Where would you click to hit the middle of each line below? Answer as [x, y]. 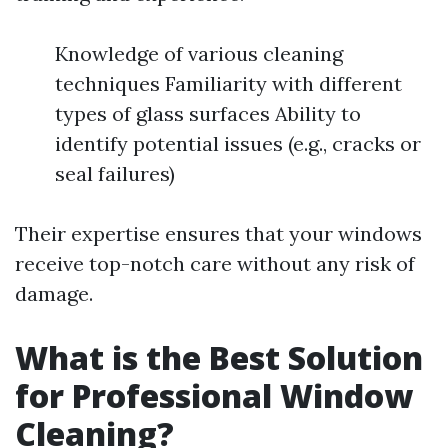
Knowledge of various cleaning [199, 53]
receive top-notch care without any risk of [215, 263]
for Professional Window [214, 395]
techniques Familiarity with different [228, 83]
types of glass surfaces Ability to [208, 113]
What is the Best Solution [219, 357]
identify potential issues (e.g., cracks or [238, 143]
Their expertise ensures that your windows [218, 233]
